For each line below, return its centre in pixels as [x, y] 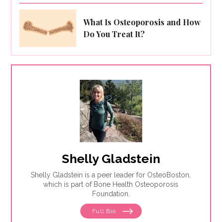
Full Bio [105, 211]
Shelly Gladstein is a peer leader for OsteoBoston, [111, 175]
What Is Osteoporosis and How [142, 22]
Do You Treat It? [114, 34]
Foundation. [111, 194]
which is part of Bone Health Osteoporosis [111, 185]
